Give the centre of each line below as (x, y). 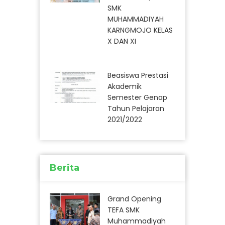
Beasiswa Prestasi (138, 75)
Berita (65, 167)
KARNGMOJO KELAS (140, 30)
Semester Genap (137, 97)
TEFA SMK (124, 210)
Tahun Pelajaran (136, 108)
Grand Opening (134, 199)
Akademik (125, 86)
